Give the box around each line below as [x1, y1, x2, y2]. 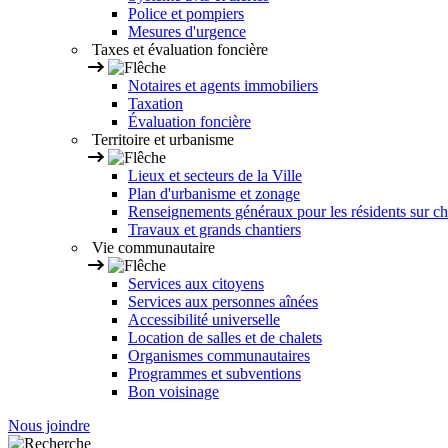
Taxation [128, 95, 183, 113]
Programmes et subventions [128, 365, 301, 383]
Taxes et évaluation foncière [88, 41, 268, 59]
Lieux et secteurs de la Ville [128, 167, 302, 185]
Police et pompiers [128, 5, 244, 23]
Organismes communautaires [128, 347, 310, 365]
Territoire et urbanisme [88, 131, 234, 149]
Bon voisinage [128, 383, 219, 401]
